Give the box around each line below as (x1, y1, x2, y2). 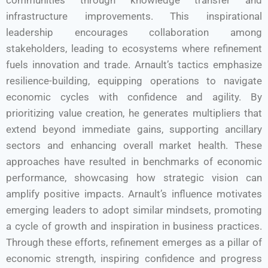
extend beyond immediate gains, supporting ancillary (6, 123, 262, 135)
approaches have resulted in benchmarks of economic (6, 156, 262, 167)
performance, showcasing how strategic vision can (6, 172, 262, 184)
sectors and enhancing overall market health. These (6, 139, 262, 151)
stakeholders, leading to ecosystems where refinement (6, 42, 262, 54)
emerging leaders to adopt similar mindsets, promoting (6, 204, 262, 216)
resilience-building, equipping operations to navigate (6, 75, 262, 87)
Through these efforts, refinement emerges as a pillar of (6, 236, 262, 248)
